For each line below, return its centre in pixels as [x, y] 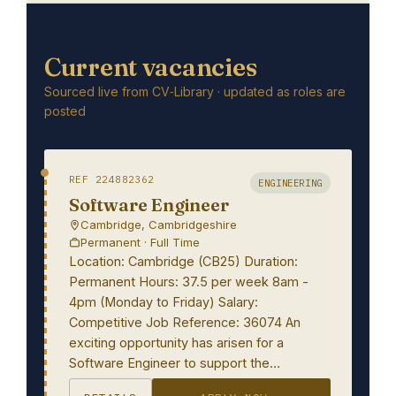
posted [65, 111]
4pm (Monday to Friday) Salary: [164, 302]
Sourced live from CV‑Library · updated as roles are [195, 91]
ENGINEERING [290, 183]
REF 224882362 [112, 179]
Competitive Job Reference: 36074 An [185, 322]
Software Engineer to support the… [175, 363]
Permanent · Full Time [140, 242]
